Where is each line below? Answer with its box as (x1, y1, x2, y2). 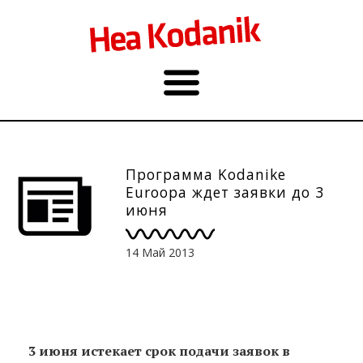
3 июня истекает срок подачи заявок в (28, 341, 290, 360)
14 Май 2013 (126, 244, 194, 260)
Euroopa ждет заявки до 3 (126, 182, 324, 202)
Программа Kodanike (126, 164, 286, 184)
